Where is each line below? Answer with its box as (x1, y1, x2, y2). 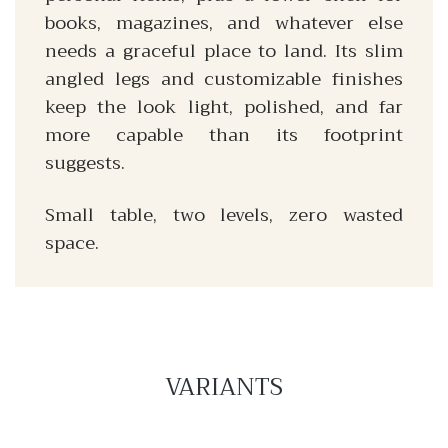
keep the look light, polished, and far (45, 91, 403, 123)
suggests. (45, 147, 125, 179)
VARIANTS (165, 366, 283, 408)
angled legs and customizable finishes (45, 63, 403, 95)
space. (45, 227, 99, 259)
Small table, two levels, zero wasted (45, 199, 403, 231)
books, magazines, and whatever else (45, 7, 403, 39)
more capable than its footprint (45, 119, 403, 151)
